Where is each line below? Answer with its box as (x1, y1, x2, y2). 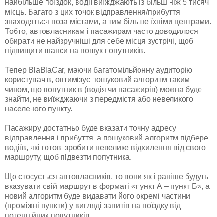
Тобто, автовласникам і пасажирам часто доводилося (5, 27, 198, 35)
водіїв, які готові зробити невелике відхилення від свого (5, 143, 206, 152)
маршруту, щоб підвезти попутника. (5, 153, 132, 161)
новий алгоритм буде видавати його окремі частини (5, 191, 190, 200)
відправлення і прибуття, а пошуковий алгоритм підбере (5, 133, 208, 142)
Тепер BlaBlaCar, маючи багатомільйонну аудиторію (5, 65, 192, 74)
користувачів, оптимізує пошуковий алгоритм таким (5, 75, 190, 84)
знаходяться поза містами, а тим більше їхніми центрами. (5, 17, 211, 26)
